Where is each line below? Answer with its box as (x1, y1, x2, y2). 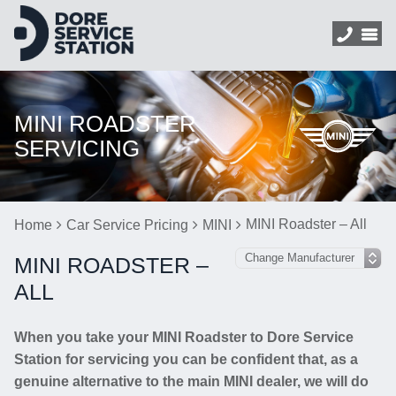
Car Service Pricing (66, 217, 188, 232)
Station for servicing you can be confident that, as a (14, 352, 358, 367)
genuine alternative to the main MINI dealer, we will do (14, 374, 369, 389)
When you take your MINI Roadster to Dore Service (14, 330, 354, 345)
